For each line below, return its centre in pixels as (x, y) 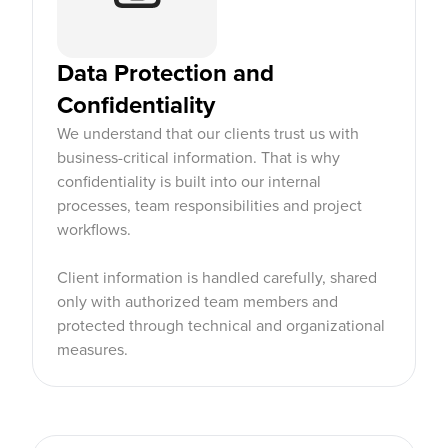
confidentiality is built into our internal (189, 182)
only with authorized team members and (197, 302)
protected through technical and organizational (221, 326)
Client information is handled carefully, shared (217, 278)
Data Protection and (165, 73)
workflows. (94, 230)
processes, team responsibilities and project (209, 206)
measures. (92, 350)
